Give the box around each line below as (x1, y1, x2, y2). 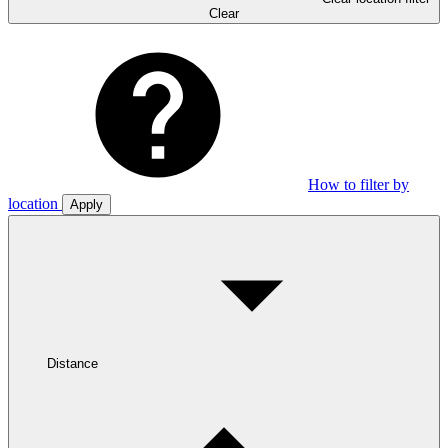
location (8, 194, 58, 212)
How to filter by (308, 175, 409, 193)
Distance (46, 355, 98, 371)
